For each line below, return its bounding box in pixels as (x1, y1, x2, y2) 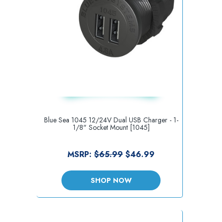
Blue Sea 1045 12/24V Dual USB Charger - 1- (44, 114, 178, 125)
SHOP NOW (90, 175, 132, 185)
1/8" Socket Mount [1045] (72, 122, 150, 132)
